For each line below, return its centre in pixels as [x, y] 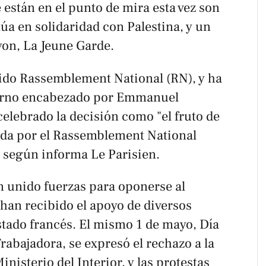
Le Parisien [123, 154]
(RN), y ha [193, 78]
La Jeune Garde [67, 46]
